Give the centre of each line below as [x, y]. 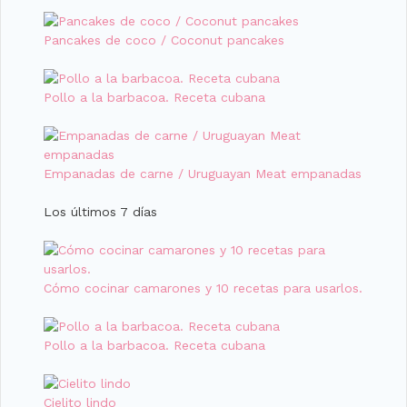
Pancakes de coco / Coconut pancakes [164, 40]
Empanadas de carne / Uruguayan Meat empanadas [203, 173]
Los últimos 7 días [100, 211]
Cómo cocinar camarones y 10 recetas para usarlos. [203, 288]
